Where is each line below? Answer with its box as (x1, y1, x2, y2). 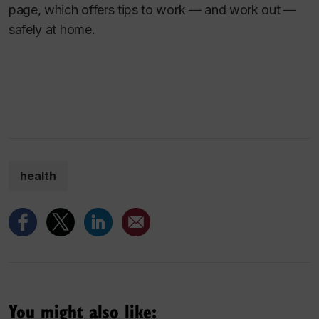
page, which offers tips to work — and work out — (9, 2, 296, 18)
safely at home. (9, 22, 95, 38)
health (20, 168, 56, 183)
